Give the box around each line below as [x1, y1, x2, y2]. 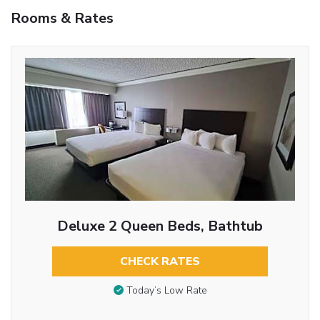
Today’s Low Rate [126, 284, 207, 298]
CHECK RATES [120, 253, 200, 269]
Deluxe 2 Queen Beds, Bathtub [57, 216, 263, 236]
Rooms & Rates [11, 8, 114, 28]
